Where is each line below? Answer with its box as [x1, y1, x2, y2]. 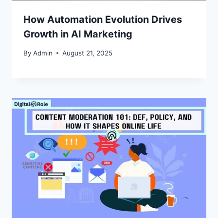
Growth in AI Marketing [23, 28, 132, 40]
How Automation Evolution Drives [23, 14, 182, 26]
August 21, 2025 [62, 49, 113, 57]
